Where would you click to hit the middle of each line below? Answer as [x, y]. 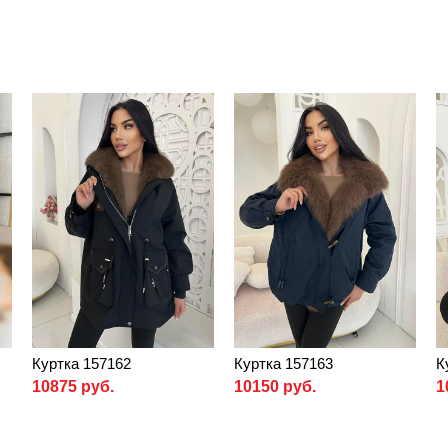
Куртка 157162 [82, 363]
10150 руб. [274, 386]
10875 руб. [73, 386]
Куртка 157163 [283, 363]
